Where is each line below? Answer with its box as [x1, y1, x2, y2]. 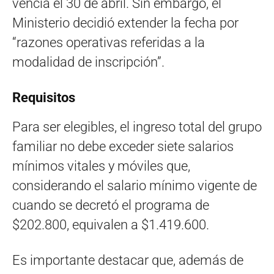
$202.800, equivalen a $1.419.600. [12, 217, 209, 232]
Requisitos [12, 89, 75, 105]
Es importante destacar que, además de [12, 252, 243, 268]
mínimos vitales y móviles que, [12, 158, 190, 174]
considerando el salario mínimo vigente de [12, 177, 257, 193]
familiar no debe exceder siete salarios [12, 138, 234, 154]
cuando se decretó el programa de [12, 197, 209, 213]
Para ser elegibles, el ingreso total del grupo [12, 119, 262, 135]
